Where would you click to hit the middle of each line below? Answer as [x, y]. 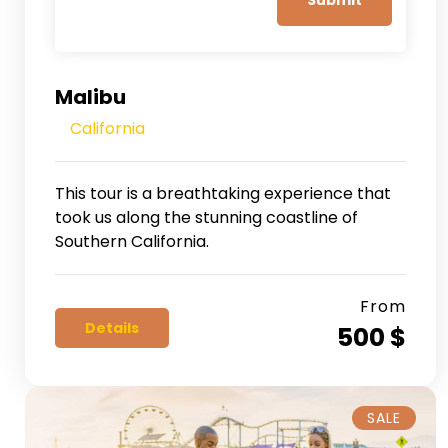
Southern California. [132, 241]
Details [112, 327]
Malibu [90, 96]
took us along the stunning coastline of [206, 217]
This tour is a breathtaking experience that [223, 193]
